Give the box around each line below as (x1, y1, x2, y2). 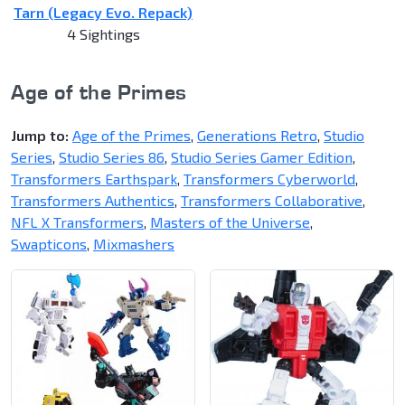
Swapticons (11, 235, 87, 253)
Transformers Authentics (11, 192, 174, 210)
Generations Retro (197, 127, 317, 145)
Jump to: (11, 127, 69, 145)
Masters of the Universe (150, 213, 310, 231)
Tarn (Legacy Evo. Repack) (14, 4, 193, 22)
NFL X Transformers (11, 213, 144, 231)
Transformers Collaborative (181, 192, 363, 210)
